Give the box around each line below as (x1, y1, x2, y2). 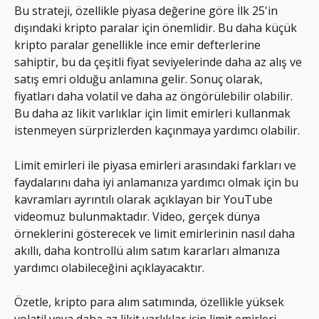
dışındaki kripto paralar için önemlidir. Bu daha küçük (14, 20, 300, 36)
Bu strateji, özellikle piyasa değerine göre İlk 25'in (14, 3, 281, 19)
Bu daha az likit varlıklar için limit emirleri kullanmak (14, 105, 293, 122)
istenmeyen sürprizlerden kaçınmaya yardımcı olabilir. (14, 122, 300, 139)
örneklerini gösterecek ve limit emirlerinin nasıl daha (14, 225, 298, 241)
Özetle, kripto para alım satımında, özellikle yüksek (14, 294, 287, 310)
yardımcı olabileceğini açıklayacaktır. (14, 259, 204, 276)
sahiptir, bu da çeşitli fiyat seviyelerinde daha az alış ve (14, 54, 305, 70)
